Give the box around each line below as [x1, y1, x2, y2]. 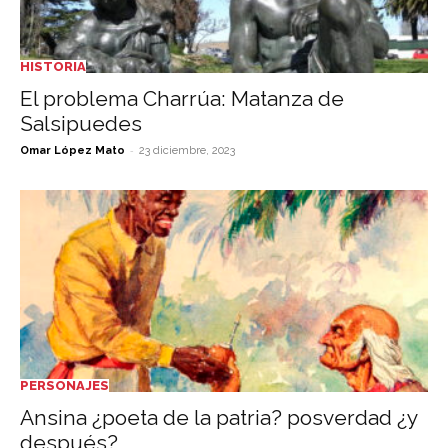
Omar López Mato [20, 144, 125, 158]
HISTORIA [20, 59, 86, 75]
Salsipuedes [20, 111, 142, 137]
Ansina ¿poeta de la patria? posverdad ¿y [20, 404, 417, 430]
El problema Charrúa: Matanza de [20, 86, 344, 112]
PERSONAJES [20, 377, 109, 393]
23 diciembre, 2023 [139, 144, 235, 158]
